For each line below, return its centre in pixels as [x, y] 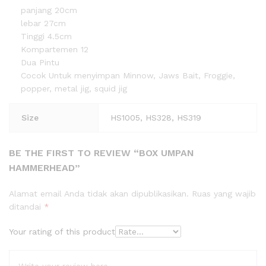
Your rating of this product [62, 232]
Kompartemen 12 [55, 49]
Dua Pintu [40, 62]
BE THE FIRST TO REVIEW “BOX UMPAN [102, 153]
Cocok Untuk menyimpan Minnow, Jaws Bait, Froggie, [128, 75]
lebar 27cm [43, 23]
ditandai [26, 207]
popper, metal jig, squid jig [74, 88]
